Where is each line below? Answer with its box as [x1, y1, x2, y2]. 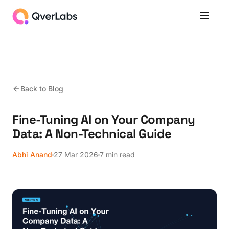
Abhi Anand [12, 150, 52, 159]
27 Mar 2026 [54, 150, 98, 159]
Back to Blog [20, 84, 63, 93]
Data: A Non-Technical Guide [12, 126, 172, 142]
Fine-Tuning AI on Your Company [12, 111, 195, 127]
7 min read [100, 150, 135, 159]
